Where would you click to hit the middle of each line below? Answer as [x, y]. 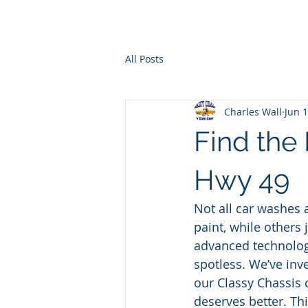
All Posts [144, 58]
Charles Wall [253, 111]
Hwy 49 [242, 180]
